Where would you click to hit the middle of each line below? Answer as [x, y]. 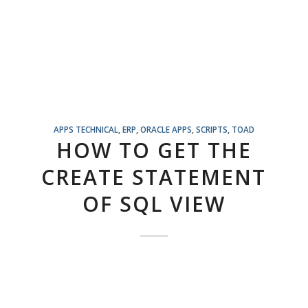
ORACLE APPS [166, 129]
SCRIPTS [211, 129]
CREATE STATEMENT [154, 177]
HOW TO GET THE [154, 150]
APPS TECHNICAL [86, 129]
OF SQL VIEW [154, 204]
